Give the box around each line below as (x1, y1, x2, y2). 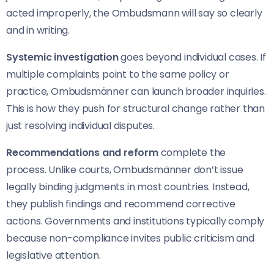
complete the (158, 146, 226, 160)
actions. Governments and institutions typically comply (6, 214, 265, 229)
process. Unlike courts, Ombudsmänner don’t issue (6, 163, 243, 177)
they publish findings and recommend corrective (6, 197, 235, 212)
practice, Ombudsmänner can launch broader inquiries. (6, 84, 266, 99)
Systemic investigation (6, 50, 119, 65)
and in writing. (6, 23, 70, 38)
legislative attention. (6, 248, 101, 263)
